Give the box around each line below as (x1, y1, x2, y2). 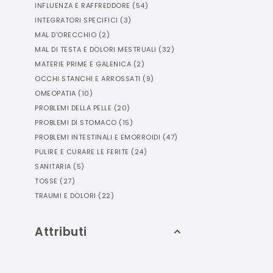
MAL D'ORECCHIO (35, 30, 96, 40)
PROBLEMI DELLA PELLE (35, 103, 112, 113)
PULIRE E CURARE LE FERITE (35, 147, 129, 157)
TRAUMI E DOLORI (35, 191, 96, 200)
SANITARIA (35, 161, 71, 171)
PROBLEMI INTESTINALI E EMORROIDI (35, 132, 160, 142)
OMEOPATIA (35, 88, 76, 98)
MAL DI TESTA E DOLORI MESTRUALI (35, 44, 157, 54)
